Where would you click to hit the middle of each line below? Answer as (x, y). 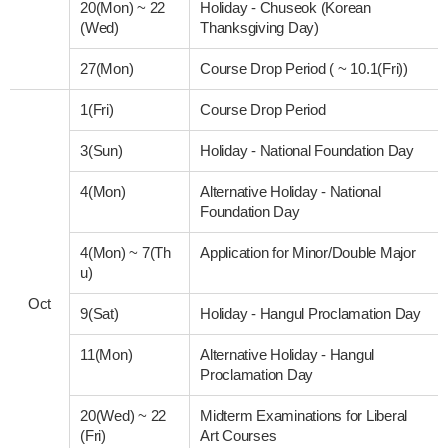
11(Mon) (106, 354)
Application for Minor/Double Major (308, 252)
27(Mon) (107, 68)
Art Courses (238, 435)
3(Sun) (101, 150)
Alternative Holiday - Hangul (287, 354)
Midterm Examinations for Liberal (304, 415)
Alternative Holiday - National (290, 191)
